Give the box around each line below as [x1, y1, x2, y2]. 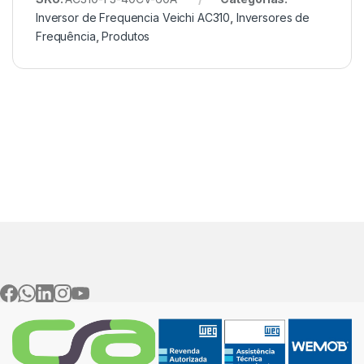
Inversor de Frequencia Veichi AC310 [36, 11, 231, 25]
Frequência [36, 29, 96, 44]
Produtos [102, 29, 150, 44]
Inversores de [236, 11, 310, 25]
